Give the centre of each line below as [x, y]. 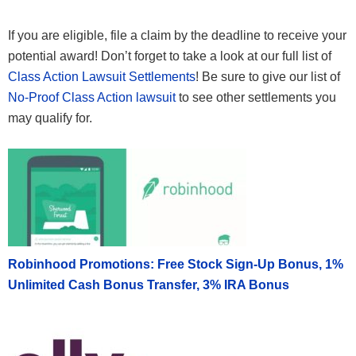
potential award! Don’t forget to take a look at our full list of [170, 56]
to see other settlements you [256, 97]
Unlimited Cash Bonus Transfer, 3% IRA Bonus [149, 284]
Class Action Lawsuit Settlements [102, 76]
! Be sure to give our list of [268, 76]
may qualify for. [50, 118]
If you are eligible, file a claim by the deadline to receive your [177, 35]
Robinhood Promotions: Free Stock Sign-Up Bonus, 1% [176, 264]
